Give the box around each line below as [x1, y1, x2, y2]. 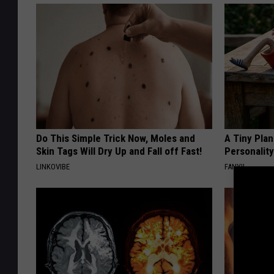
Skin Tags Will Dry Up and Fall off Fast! [36, 145, 202, 158]
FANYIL [224, 162, 247, 172]
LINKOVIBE [36, 162, 70, 172]
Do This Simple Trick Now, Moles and [36, 132, 195, 145]
